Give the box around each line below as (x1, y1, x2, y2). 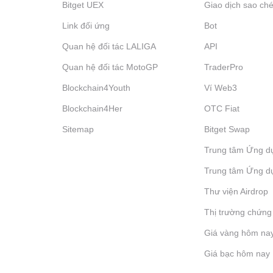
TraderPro (204, 62, 243, 72)
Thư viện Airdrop (204, 186, 268, 196)
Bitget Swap (204, 124, 250, 134)
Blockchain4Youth (62, 83, 130, 93)
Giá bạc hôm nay (204, 249, 270, 258)
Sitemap (62, 124, 94, 134)
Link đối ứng (62, 21, 110, 30)
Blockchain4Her (62, 104, 122, 113)
